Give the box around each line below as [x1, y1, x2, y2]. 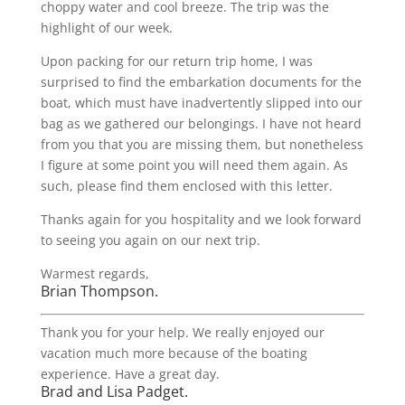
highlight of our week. [40, 19, 173, 36]
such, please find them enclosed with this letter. [40, 177, 333, 194]
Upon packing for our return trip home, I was [40, 52, 313, 70]
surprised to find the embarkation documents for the [40, 73, 362, 90]
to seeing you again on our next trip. [40, 231, 260, 249]
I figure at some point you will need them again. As [40, 156, 348, 174]
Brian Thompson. [40, 281, 158, 301]
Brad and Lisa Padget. [40, 381, 188, 401]
